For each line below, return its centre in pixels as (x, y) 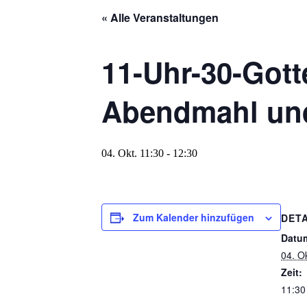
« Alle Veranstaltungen (160, 17)
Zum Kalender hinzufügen (194, 217)
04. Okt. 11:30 (133, 153)
